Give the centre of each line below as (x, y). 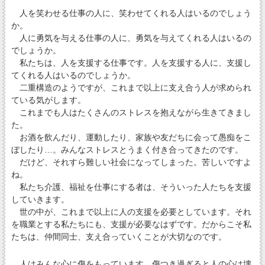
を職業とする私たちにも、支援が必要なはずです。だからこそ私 (131, 224)
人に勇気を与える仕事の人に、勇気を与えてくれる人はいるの (131, 38)
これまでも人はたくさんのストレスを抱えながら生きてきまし (131, 113)
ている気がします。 (48, 100)
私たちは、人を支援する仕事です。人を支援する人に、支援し (131, 63)
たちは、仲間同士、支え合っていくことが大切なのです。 (119, 237)
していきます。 (40, 200)
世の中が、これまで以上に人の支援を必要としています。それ (131, 212)
